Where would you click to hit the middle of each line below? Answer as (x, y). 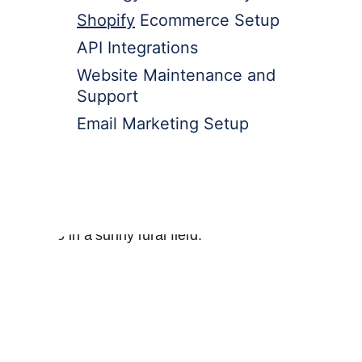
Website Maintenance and (178, 75)
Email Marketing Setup (162, 123)
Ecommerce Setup (207, 20)
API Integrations (137, 47)
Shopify (105, 20)
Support (107, 96)
